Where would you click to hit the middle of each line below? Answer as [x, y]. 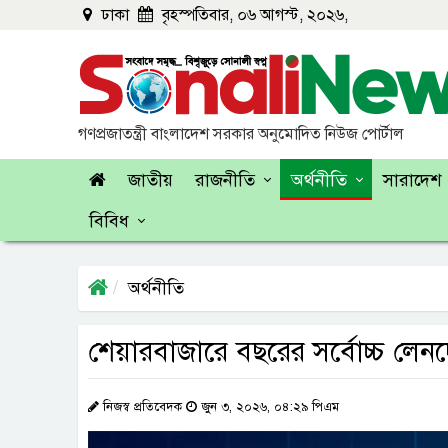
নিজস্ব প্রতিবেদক [142, 407]
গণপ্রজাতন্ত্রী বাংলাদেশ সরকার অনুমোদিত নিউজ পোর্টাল [241, 134]
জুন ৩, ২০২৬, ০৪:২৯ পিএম [268, 407]
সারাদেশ [412, 180]
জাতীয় [150, 180]
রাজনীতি [225, 180]
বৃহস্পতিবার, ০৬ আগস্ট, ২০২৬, [253, 15]
